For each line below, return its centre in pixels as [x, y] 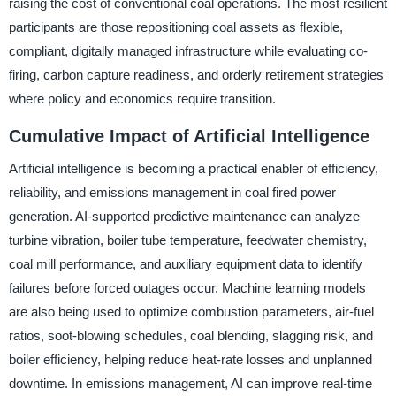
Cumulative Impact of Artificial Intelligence [189, 136]
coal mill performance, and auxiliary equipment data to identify [185, 263]
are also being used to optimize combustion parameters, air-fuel [191, 311]
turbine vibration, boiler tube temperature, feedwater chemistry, [187, 240]
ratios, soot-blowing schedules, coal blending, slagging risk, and [190, 335]
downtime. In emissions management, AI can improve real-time [190, 383]
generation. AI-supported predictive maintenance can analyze [184, 216]
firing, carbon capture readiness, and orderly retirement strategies [196, 75]
